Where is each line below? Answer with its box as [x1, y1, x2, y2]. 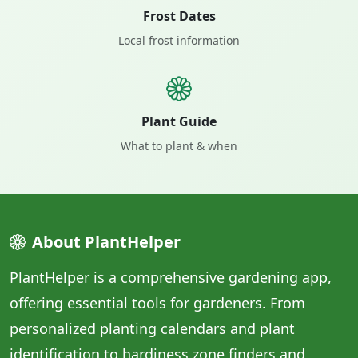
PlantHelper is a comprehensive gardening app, [10, 268, 332, 287]
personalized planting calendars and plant [10, 319, 295, 338]
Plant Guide [141, 113, 217, 130]
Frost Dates [142, 7, 216, 25]
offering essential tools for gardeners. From [10, 293, 305, 312]
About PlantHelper [32, 231, 181, 253]
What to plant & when [121, 138, 237, 153]
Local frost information [118, 33, 240, 48]
